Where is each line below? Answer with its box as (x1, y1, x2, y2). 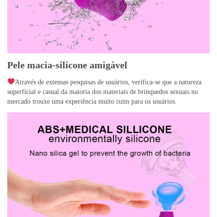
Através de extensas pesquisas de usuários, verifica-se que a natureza (15, 78, 201, 86)
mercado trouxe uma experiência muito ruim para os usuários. (7, 97, 177, 105)
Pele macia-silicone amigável (7, 59, 127, 70)
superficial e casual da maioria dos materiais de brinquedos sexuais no (7, 88, 198, 95)
